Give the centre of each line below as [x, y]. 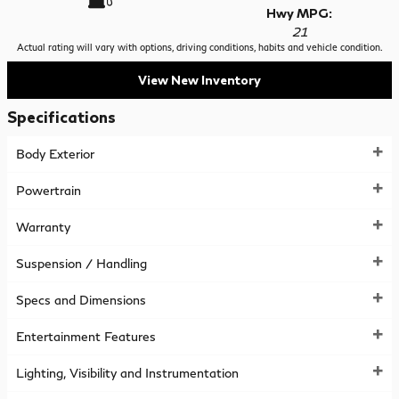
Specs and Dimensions [81, 300]
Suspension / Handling [81, 264]
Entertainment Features [86, 337]
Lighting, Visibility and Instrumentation [127, 373]
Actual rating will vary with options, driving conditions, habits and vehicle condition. [199, 47]
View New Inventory [199, 80]
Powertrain [49, 191]
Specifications [61, 117]
